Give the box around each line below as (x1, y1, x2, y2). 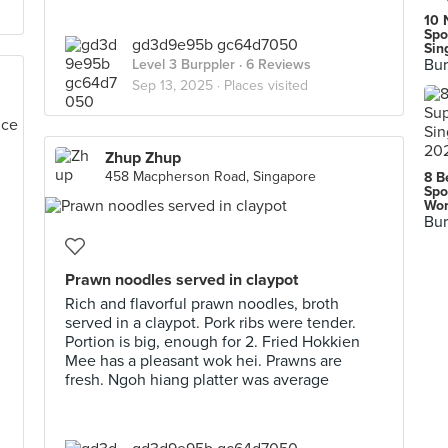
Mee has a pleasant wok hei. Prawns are (65, 351, 342, 371)
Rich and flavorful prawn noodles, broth (65, 294, 339, 314)
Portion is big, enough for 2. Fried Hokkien (65, 332, 360, 352)
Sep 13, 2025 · (132, 77, 224, 94)
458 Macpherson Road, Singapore (105, 168, 316, 185)
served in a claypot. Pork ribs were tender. (65, 313, 356, 333)
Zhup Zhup (105, 148, 181, 168)
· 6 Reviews (235, 56, 311, 73)
